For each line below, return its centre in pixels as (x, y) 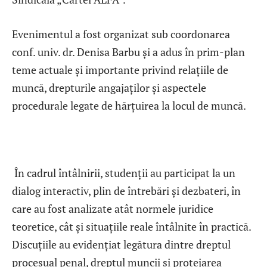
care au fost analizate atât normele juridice (113, 208)
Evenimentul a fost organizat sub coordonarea (121, 34)
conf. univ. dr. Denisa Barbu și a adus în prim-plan (128, 52)
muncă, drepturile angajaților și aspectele (109, 88)
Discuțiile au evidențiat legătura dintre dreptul (121, 244)
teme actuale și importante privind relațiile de (120, 70)
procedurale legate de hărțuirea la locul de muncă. (129, 106)
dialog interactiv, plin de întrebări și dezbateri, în (126, 190)
